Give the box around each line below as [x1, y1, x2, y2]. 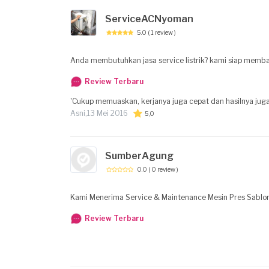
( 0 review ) [148, 165, 178, 173]
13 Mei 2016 [87, 109, 128, 118]
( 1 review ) [148, 28, 176, 36]
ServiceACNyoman [105, 13, 193, 25]
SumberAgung [105, 150, 174, 162]
